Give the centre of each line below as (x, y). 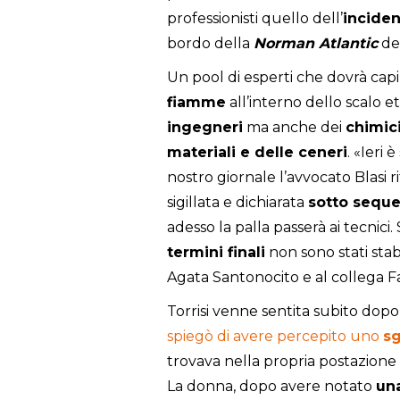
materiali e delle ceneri (257, 153)
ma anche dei (294, 128)
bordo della (210, 44)
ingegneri (205, 128)
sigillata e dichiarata (237, 203)
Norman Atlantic (316, 44)
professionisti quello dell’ (255, 19)
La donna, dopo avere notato (271, 387)
